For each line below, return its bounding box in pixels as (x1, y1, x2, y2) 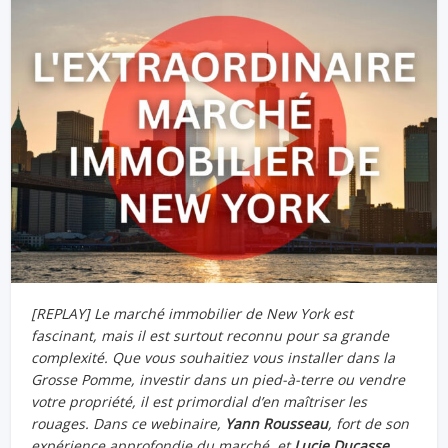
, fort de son (328, 413, 410, 433)
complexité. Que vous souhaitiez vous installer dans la (31, 347, 396, 367)
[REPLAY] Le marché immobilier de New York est (31, 303, 354, 323)
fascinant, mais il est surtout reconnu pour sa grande (31, 325, 390, 345)
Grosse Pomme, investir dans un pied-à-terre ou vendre (31, 369, 406, 389)
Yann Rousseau (225, 413, 329, 433)
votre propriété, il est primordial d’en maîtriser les (31, 391, 368, 411)
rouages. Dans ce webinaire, (31, 413, 226, 433)
